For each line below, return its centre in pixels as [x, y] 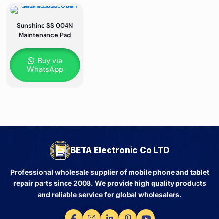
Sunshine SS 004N [45, 26]
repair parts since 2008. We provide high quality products [109, 183]
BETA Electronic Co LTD [120, 150]
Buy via [49, 61]
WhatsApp [45, 70]
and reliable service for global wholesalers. [109, 195]
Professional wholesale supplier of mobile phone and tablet [109, 172]
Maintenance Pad [45, 35]
